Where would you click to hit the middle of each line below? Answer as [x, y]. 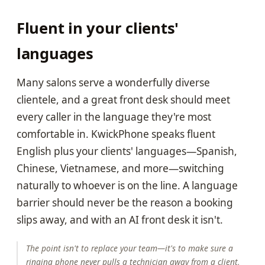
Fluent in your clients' [98, 28]
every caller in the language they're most [114, 117]
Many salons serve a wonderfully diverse [113, 83]
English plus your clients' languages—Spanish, [127, 151]
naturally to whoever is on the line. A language [127, 186]
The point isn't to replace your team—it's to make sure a [130, 248]
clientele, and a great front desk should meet [123, 100]
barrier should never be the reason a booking [125, 203]
